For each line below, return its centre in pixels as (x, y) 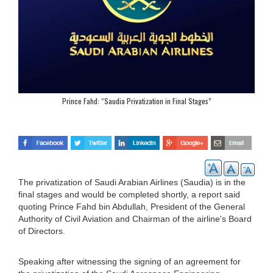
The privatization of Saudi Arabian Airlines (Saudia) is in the (132, 182)
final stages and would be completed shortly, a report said (129, 194)
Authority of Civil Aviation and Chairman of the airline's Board (135, 218)
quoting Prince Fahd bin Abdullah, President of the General (132, 206)
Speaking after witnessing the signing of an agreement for (129, 261)
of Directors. (42, 231)
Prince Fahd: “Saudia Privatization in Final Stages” (136, 101)
